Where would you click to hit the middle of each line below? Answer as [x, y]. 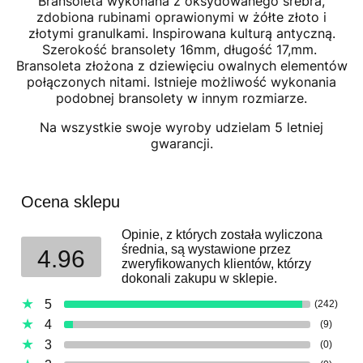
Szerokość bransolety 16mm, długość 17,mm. [181, 49]
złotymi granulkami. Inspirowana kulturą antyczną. [181, 33]
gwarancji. [181, 143]
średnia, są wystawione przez [206, 249]
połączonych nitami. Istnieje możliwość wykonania [181, 82]
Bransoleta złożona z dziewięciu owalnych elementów [181, 66]
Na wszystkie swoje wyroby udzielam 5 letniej [181, 127]
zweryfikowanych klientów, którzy [216, 264]
